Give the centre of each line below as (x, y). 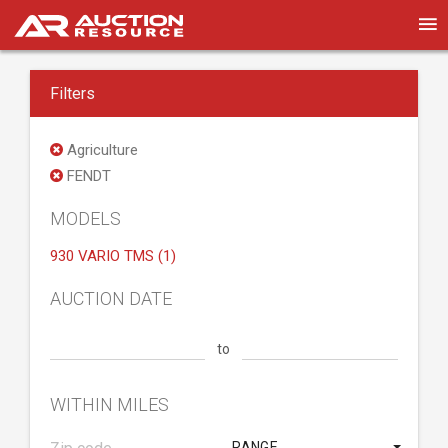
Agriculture (100, 150)
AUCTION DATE (111, 298)
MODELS (85, 218)
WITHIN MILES (109, 404)
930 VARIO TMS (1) (113, 256)
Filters (72, 93)
